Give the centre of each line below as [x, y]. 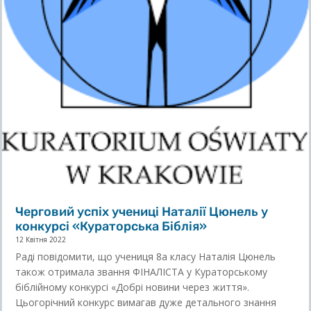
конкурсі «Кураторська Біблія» [111, 226]
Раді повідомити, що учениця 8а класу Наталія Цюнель [146, 256]
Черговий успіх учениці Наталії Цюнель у [142, 211]
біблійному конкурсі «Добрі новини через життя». [133, 287]
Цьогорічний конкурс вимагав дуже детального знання [146, 302]
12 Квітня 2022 [41, 239]
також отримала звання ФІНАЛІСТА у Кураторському [142, 271]
